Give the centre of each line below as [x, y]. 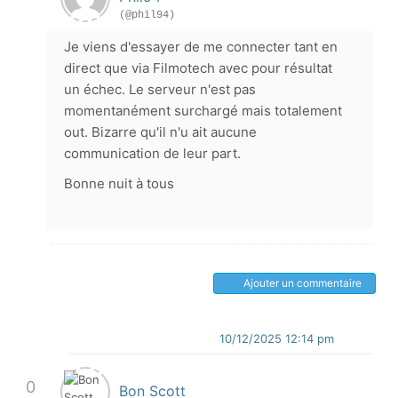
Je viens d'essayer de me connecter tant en [201, 47]
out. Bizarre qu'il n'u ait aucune [160, 132]
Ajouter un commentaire [302, 283]
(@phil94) [147, 15]
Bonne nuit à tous [119, 183]
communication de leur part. [152, 153]
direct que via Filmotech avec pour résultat [198, 68]
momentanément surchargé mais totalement [203, 111]
